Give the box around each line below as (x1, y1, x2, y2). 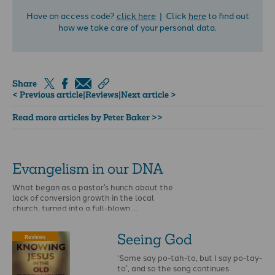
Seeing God (117, 230, 193, 249)
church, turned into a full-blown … (12, 202, 137, 214)
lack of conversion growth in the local (12, 192, 154, 203)
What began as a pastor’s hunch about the (12, 181, 173, 193)
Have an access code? (26, 9, 117, 21)
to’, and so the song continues (117, 262, 230, 274)
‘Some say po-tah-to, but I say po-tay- (117, 252, 263, 263)
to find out (206, 9, 249, 21)
